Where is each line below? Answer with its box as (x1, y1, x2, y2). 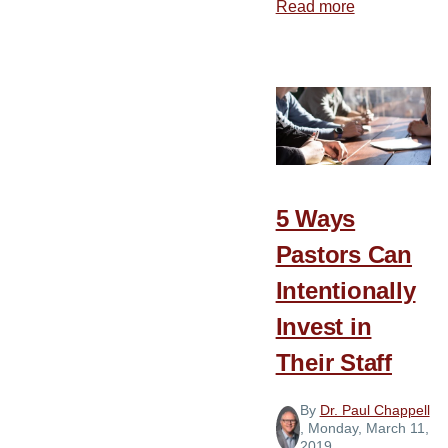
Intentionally (275, 277, 416, 305)
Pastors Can (275, 241, 412, 269)
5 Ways (275, 205, 356, 233)
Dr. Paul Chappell (319, 402, 430, 419)
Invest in (275, 313, 372, 341)
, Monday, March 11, (299, 420, 429, 437)
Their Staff (275, 349, 392, 377)
